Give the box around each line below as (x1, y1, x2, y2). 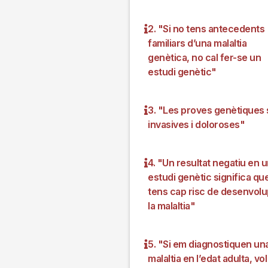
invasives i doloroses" (148, 118, 245, 130)
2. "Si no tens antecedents (148, 22, 264, 35)
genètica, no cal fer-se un (148, 51, 261, 63)
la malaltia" (148, 199, 195, 212)
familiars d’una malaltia (148, 36, 246, 49)
